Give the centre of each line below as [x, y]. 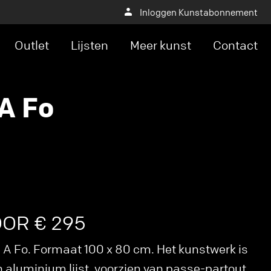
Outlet [32, 45]
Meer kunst [161, 45]
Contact [235, 45]
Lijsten [90, 45]
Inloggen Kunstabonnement [199, 12]
